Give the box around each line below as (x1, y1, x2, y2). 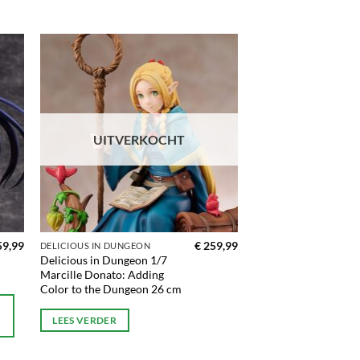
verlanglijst (180, 95, 227, 106)
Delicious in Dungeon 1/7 (39, 253, 167, 268)
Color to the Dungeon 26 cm (39, 282, 182, 297)
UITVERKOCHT (92, 132, 185, 148)
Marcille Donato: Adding (39, 268, 164, 282)
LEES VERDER (52, 315, 117, 326)
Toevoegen (180, 72, 227, 84)
